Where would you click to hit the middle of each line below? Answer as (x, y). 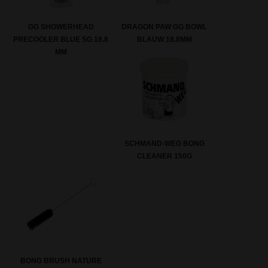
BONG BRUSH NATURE (61, 261)
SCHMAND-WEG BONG (164, 144)
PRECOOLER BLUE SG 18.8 (61, 39)
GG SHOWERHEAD (61, 27)
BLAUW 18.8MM (164, 39)
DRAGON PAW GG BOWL (165, 27)
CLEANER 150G (164, 156)
